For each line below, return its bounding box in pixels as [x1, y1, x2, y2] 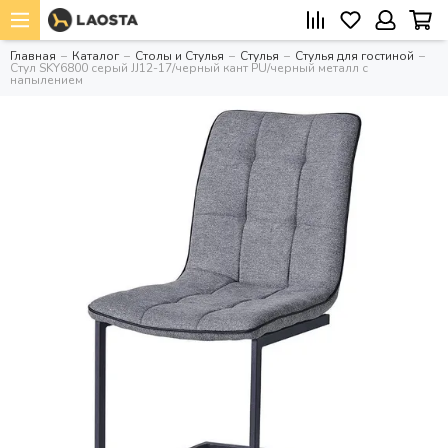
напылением [10, 72, 83, 88]
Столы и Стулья [135, 48, 224, 64]
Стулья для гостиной [295, 48, 414, 64]
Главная [10, 48, 56, 64]
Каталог [72, 48, 119, 64]
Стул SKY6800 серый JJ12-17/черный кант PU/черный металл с [10, 60, 368, 76]
